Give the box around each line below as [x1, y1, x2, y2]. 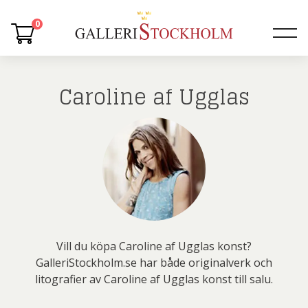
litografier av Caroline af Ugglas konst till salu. [35, 272, 273, 287]
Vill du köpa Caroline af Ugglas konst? [56, 239, 252, 254]
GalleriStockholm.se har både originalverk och [36, 255, 272, 270]
